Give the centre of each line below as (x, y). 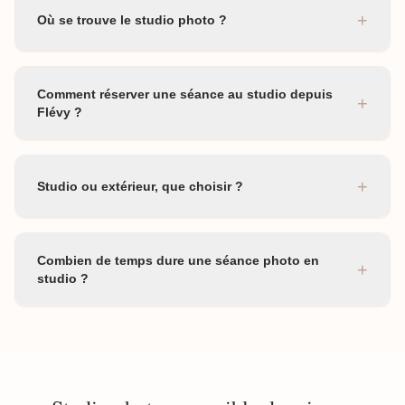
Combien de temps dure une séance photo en (178, 260)
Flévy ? (60, 112)
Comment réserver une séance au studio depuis (185, 94)
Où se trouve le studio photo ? (132, 20)
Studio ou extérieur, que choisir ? (140, 186)
